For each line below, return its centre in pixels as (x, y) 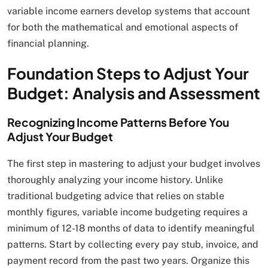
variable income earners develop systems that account (129, 11)
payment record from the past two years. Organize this (128, 261)
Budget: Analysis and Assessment (134, 93)
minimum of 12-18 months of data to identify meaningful (131, 229)
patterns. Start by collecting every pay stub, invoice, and (133, 245)
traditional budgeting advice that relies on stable (116, 196)
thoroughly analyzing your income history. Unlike (115, 180)
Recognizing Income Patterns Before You (118, 122)
